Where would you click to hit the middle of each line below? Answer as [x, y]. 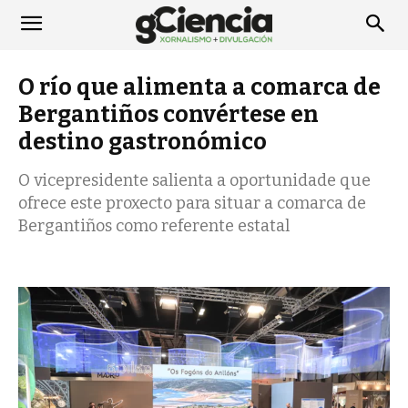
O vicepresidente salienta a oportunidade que [194, 180]
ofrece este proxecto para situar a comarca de [192, 203]
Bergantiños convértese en [168, 115]
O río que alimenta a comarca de [199, 87]
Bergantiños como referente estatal [154, 226]
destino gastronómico [143, 142]
